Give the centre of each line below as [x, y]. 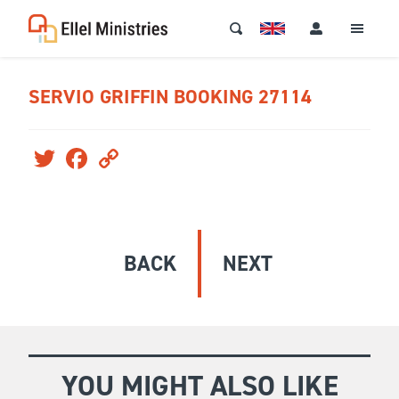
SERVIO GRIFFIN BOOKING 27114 [170, 97]
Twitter [80, 151]
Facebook [119, 151]
